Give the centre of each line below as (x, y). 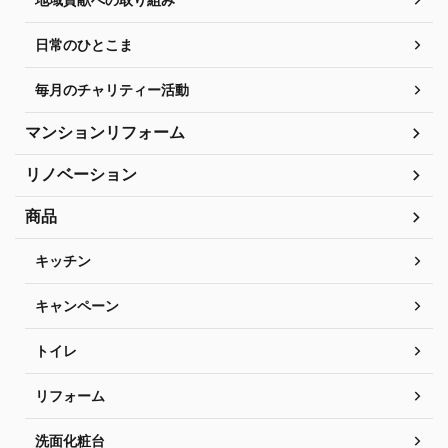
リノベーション (81, 174)
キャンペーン (77, 305)
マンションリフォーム (105, 132)
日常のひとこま (84, 44)
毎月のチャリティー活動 (112, 89)
